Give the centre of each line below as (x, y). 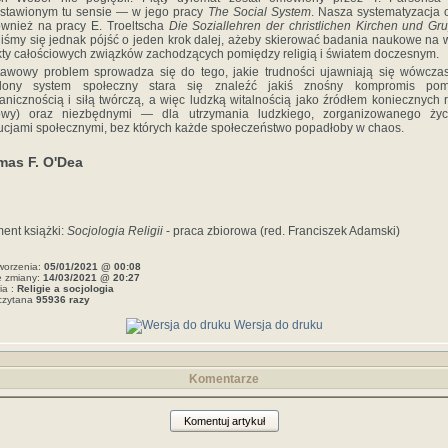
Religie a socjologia (65, 289)
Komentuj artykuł (224, 421)
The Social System (259, 12)
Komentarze (224, 379)
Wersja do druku (276, 325)
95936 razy (63, 300)
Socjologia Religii (115, 231)
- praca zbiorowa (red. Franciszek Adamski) (281, 231)
